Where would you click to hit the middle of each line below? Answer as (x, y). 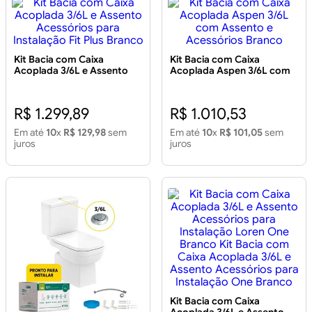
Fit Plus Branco (48, 93)
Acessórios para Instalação (77, 82)
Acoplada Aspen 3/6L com (230, 71)
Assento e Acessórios (220, 82)
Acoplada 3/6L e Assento (71, 71)
